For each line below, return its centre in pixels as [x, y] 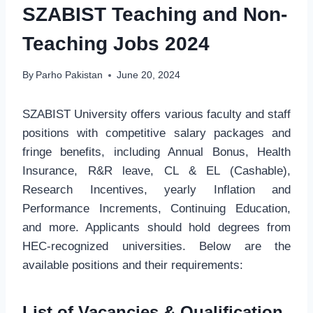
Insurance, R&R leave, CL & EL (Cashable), [156, 171]
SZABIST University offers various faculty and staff [156, 115]
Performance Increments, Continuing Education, [156, 209]
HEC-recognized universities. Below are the [156, 247]
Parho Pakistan [70, 75]
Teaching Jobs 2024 [116, 43]
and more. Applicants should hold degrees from [156, 228]
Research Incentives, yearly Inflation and [156, 190]
